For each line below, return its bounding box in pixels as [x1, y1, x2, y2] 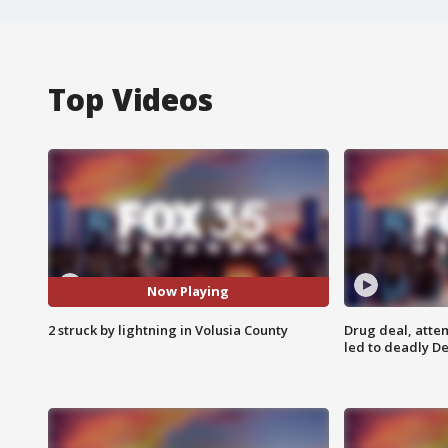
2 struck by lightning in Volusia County [48, 320, 288, 339]
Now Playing [147, 282, 230, 301]
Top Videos [48, 78, 213, 120]
